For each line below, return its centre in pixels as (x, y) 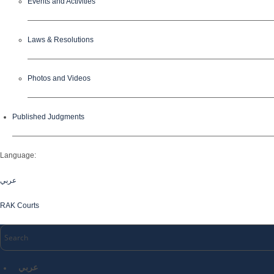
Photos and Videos (59, 78)
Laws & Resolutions (61, 40)
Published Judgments (48, 117)
